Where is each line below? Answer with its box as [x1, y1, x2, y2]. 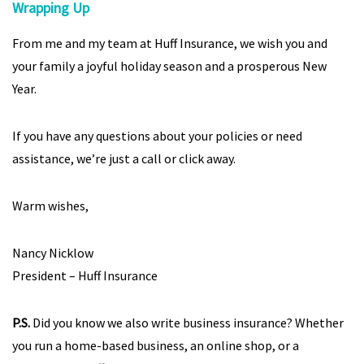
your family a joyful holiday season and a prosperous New [12, 58, 327, 74]
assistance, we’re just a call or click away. [12, 150, 236, 167]
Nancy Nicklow [12, 245, 93, 261]
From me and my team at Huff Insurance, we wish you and [12, 35, 327, 51]
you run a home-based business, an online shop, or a [12, 337, 299, 353]
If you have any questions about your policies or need [12, 128, 302, 144]
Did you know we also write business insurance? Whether [30, 314, 344, 331]
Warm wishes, [12, 197, 89, 214]
